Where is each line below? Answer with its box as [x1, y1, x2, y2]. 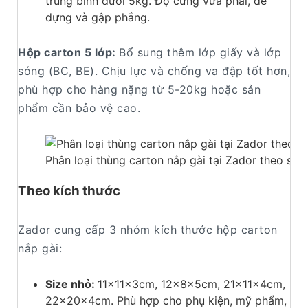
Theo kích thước [18, 183, 120, 199]
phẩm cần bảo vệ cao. [18, 101, 140, 115]
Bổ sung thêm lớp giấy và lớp [119, 45, 281, 60]
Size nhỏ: [45, 276, 98, 291]
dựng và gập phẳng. [45, 10, 150, 25]
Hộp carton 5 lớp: [18, 45, 119, 60]
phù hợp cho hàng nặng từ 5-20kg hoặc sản [18, 82, 261, 97]
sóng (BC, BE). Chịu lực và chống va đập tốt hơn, [18, 64, 290, 78]
